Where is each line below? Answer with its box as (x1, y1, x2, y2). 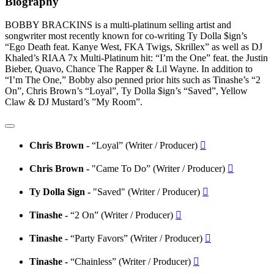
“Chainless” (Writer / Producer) (70, 256, 193, 267)
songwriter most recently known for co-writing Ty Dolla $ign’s (5, 31, 247, 42)
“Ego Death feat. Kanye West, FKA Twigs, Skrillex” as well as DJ (5, 42, 262, 53)
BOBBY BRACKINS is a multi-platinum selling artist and (5, 20, 231, 31)
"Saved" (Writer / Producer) (93, 187, 202, 198)
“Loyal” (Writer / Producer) (92, 140, 200, 151)
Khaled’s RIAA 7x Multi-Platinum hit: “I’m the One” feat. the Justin (5, 53, 268, 64)
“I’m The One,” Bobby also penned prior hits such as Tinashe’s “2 (5, 75, 261, 86)
